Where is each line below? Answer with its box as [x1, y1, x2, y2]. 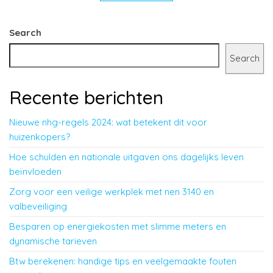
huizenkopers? [9, 130, 70, 143]
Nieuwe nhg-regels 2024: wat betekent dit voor [9, 116, 207, 128]
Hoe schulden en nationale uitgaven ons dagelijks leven [9, 151, 244, 163]
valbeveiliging [9, 200, 67, 212]
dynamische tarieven [9, 235, 97, 247]
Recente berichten [9, 85, 163, 109]
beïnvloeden [9, 165, 62, 177]
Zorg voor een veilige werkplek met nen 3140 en [9, 185, 214, 197]
